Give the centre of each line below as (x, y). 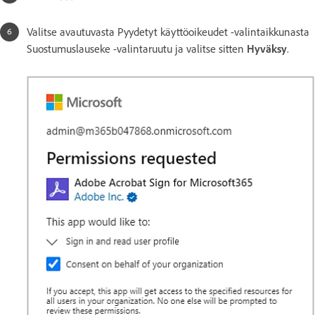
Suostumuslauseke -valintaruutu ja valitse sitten (137, 49)
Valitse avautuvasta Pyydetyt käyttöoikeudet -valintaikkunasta (168, 32)
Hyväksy (267, 49)
